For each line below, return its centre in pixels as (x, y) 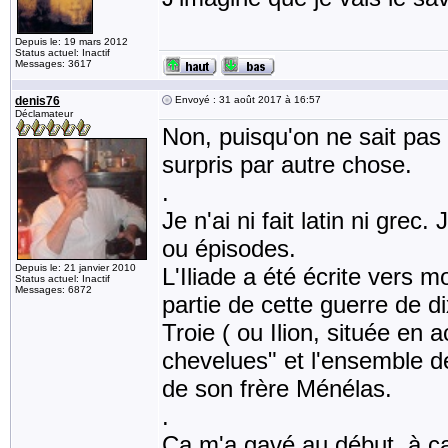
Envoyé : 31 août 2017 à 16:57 (246, 99)
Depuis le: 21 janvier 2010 (75, 267)
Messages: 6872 (53, 289)
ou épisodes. (229, 248)
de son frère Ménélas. (277, 388)
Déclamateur (44, 113)
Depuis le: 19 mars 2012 (71, 41)
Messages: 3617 (53, 63)
